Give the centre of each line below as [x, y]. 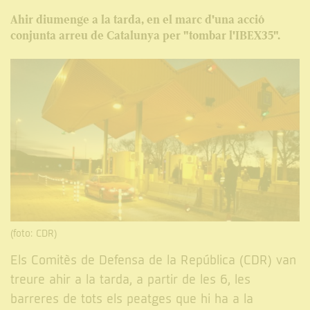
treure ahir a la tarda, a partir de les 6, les [130, 280]
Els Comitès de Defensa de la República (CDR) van [153, 261]
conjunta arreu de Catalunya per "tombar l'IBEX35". [145, 35]
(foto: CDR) [34, 234]
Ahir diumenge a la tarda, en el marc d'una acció [137, 19]
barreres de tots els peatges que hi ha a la [132, 300]
